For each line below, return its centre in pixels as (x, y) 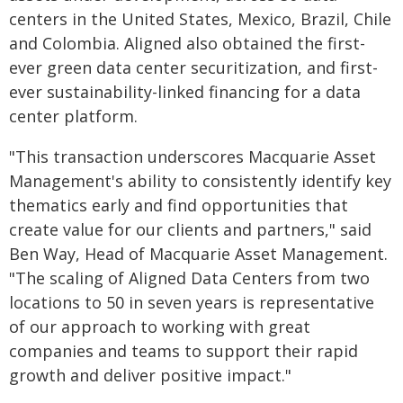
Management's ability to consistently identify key (200, 181)
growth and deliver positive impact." (150, 375)
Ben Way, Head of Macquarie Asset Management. (198, 254)
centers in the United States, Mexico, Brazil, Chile (200, 19)
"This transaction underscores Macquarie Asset (193, 157)
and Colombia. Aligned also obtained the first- (187, 43)
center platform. (73, 116)
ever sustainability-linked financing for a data (185, 92)
